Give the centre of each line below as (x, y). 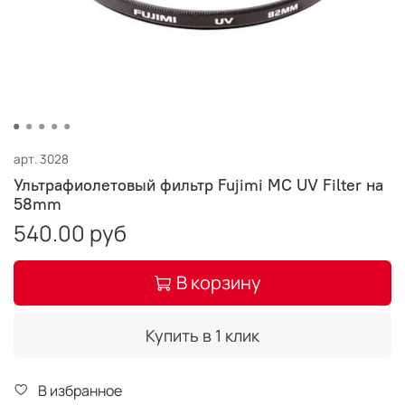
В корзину (218, 282)
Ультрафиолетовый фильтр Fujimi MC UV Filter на (198, 184)
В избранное (80, 390)
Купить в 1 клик (202, 335)
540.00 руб (70, 232)
